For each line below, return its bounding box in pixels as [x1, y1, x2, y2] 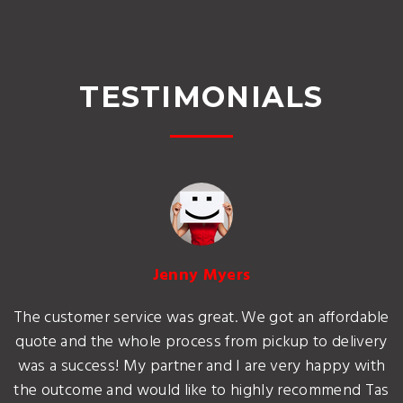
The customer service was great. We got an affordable [13, 304, 390, 331]
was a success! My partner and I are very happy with [17, 353, 386, 380]
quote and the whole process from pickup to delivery [15, 328, 388, 355]
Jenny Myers [152, 262, 251, 289]
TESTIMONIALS [79, 78, 324, 114]
